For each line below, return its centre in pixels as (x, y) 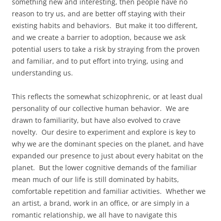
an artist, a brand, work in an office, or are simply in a (101, 203)
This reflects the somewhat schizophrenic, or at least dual (107, 96)
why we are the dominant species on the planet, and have (108, 144)
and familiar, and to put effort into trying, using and (98, 61)
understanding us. (43, 73)
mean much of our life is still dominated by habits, (95, 179)
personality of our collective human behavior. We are (100, 108)
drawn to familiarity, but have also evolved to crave (96, 120)
